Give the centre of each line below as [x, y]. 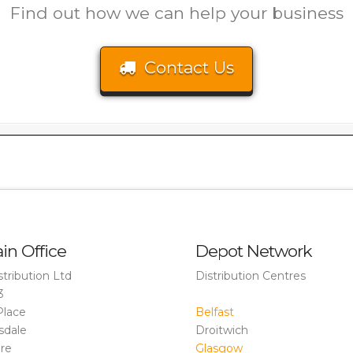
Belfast [214, 312]
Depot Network [253, 251]
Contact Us [189, 67]
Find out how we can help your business [176, 13]
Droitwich [221, 331]
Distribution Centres [250, 276]
